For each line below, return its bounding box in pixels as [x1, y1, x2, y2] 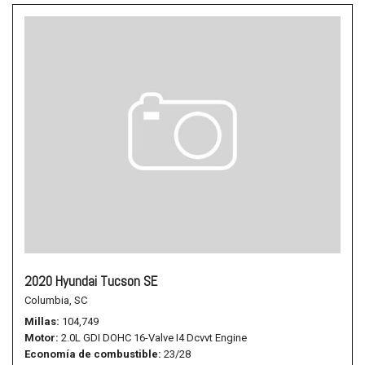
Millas [24, 315, 56, 328]
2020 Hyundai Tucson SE [24, 272, 157, 290]
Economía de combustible [24, 348, 158, 360]
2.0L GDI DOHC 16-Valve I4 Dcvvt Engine [61, 332, 247, 344]
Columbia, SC [24, 294, 87, 306]
